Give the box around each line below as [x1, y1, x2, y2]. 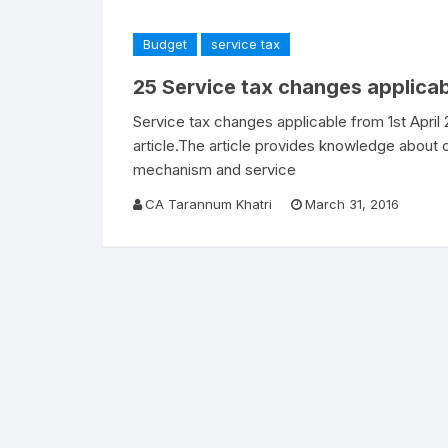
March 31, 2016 [305, 196, 399, 212]
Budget [143, 36, 187, 52]
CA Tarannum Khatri [145, 196, 272, 212]
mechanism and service [133, 160, 296, 179]
